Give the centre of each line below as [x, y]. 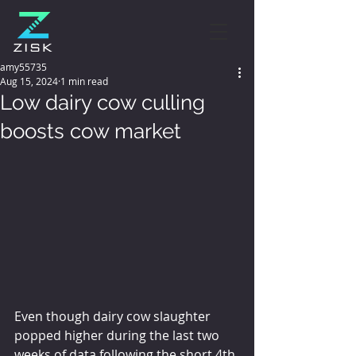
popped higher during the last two [118, 336]
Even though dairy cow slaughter [114, 317]
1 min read [84, 81]
